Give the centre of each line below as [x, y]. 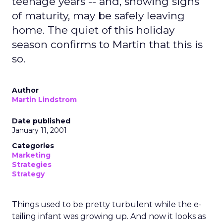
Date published [41, 121]
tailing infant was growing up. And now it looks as [109, 216]
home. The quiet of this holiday [93, 30]
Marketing [31, 155]
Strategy [28, 174]
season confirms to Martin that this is [107, 44]
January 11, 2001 [39, 130]
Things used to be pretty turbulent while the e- [107, 204]
